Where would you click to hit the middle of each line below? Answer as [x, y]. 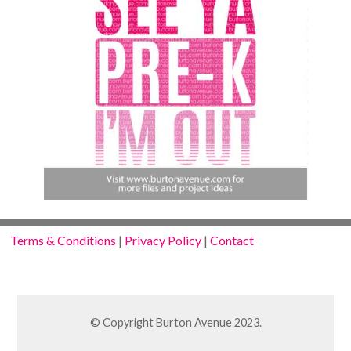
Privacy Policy [163, 241]
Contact [232, 241]
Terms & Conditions [63, 241]
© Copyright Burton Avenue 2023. [175, 322]
